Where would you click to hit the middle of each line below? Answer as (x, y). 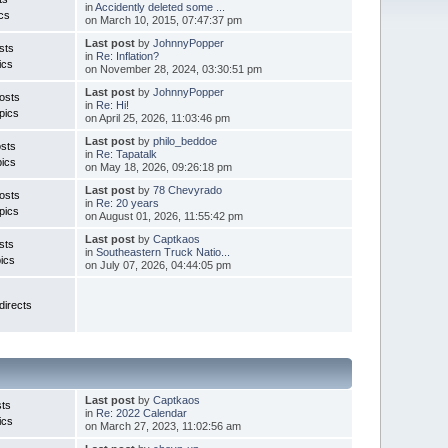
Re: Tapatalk (126, 153)
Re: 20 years (127, 202)
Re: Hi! (112, 104)
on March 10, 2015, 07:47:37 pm (163, 19)
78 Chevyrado (187, 189)
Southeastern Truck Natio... (162, 251)
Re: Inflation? (127, 55)
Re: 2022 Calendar (141, 412)
